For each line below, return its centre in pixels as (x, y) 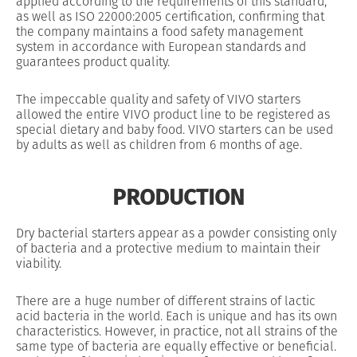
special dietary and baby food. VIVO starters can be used (175, 130)
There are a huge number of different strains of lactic (166, 302)
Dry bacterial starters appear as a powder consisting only (176, 234)
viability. (39, 264)
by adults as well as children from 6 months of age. (159, 145)
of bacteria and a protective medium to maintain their (168, 249)
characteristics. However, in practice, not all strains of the (177, 332)
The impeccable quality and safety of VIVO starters (158, 100)
